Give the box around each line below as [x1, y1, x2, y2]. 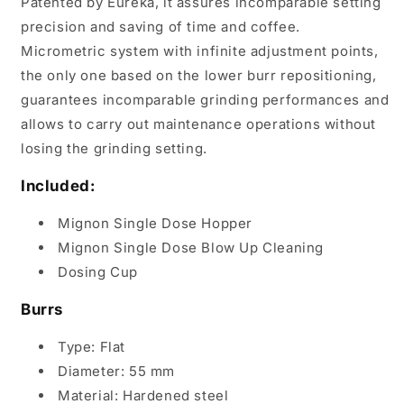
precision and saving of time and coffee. [21, 18, 301, 35]
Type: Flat [58, 338, 125, 355]
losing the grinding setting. [21, 140, 207, 157]
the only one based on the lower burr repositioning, [21, 67, 377, 84]
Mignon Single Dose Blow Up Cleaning [58, 239, 324, 256]
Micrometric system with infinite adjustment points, [21, 42, 379, 60]
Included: [21, 177, 96, 195]
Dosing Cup [58, 263, 138, 280]
